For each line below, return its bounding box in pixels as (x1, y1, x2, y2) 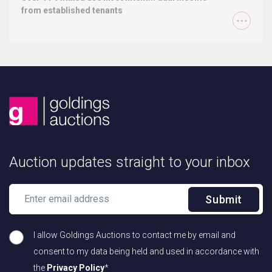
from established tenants (21, 5, 123, 15)
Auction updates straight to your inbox (9, 154, 250, 171)
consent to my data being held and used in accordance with (33, 246, 259, 257)
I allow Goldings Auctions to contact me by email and (33, 230, 236, 240)
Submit (205, 193, 242, 206)
